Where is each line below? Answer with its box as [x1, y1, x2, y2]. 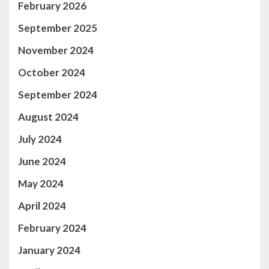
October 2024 [18, 66, 85, 79]
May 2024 [18, 177, 64, 190]
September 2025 [18, 22, 97, 34]
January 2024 [18, 244, 80, 256]
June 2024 [18, 155, 66, 168]
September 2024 [18, 88, 97, 101]
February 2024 [18, 222, 86, 234]
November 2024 [18, 44, 94, 56]
